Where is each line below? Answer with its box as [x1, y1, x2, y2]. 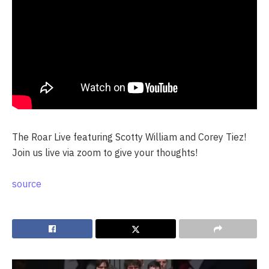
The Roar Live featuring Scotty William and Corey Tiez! [12, 130, 246, 143]
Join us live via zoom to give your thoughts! [12, 146, 198, 159]
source [12, 177, 41, 190]
